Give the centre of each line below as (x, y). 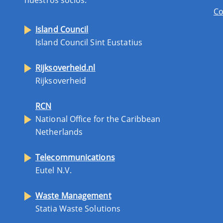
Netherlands (59, 132)
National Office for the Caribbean (98, 119)
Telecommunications (75, 157)
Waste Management (73, 195)
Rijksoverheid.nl (65, 67)
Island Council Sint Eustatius (89, 42)
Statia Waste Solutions (78, 208)
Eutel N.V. (54, 170)
